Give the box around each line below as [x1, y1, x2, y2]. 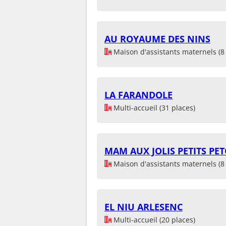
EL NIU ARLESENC [104, 200, 183, 213]
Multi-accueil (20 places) [111, 214, 195, 224]
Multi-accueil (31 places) [111, 102, 195, 112]
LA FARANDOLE [104, 88, 173, 101]
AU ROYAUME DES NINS [104, 32, 210, 45]
